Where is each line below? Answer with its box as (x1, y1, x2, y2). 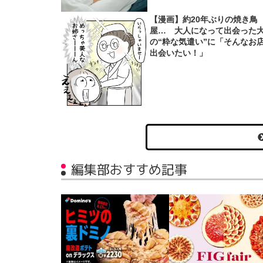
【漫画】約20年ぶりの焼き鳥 (150, 15, 258, 25)
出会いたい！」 (150, 48, 208, 58)
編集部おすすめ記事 (71, 160, 187, 179)
